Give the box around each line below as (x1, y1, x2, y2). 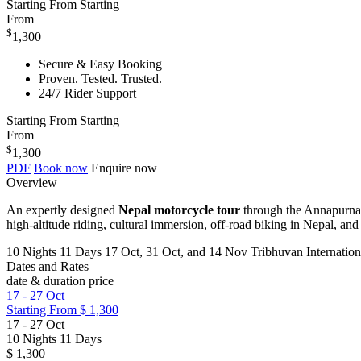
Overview (6, 175, 57, 189)
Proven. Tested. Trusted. (39, 72, 162, 86)
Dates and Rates (6, 259, 89, 273)
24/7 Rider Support (39, 86, 136, 101)
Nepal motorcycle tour (118, 202, 240, 217)
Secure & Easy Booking (39, 57, 162, 72)
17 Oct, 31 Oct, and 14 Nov (105, 244, 247, 259)
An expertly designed (6, 202, 118, 217)
